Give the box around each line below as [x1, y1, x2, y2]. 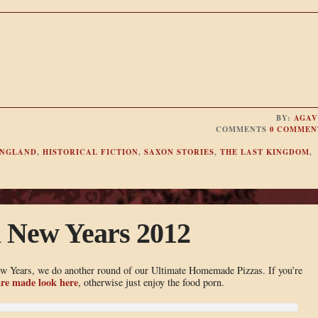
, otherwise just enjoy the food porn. [77, 275, 224, 289]
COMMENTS [216, 124, 270, 136]
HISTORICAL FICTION [42, 146, 138, 158]
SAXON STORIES [143, 146, 214, 158]
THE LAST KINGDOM [219, 146, 309, 158]
